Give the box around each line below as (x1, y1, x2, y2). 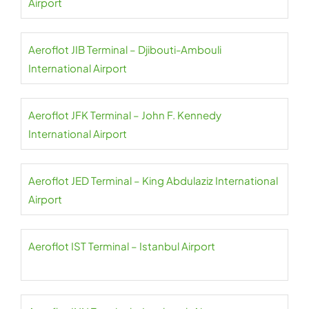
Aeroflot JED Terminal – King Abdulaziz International (28, 174, 278, 187)
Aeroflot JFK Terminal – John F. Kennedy (28, 108, 221, 121)
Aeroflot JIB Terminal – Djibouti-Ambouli (28, 43, 221, 56)
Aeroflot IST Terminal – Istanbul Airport (28, 239, 215, 252)
